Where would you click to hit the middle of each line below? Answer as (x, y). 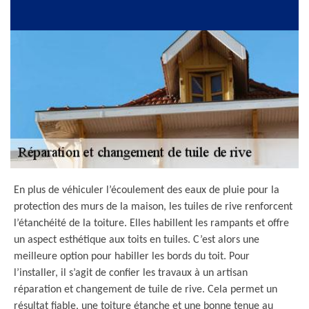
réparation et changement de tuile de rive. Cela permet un (146, 290)
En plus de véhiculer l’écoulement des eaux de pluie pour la (147, 190)
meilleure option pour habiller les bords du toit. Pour (132, 257)
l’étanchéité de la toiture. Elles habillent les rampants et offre (151, 223)
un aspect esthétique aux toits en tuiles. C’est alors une (137, 240)
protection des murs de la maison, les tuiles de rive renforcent (153, 207)
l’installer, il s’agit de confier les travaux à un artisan (131, 273)
